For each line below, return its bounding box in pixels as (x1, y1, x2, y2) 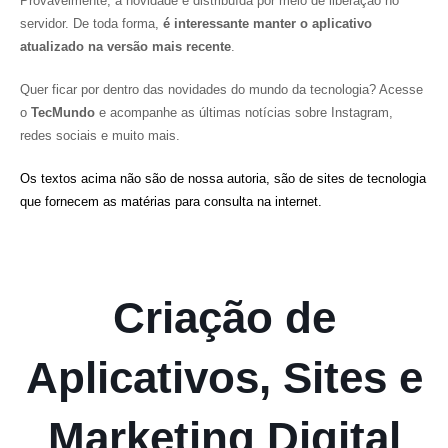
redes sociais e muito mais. (20, 128, 180, 143)
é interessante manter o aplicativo (163, 16, 372, 31)
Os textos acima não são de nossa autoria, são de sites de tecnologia (20, 171, 426, 186)
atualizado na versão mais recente (20, 39, 231, 54)
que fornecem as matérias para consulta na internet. (20, 194, 322, 209)
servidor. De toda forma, (20, 16, 163, 31)
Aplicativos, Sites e (25, 353, 423, 402)
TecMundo (31, 105, 99, 120)
